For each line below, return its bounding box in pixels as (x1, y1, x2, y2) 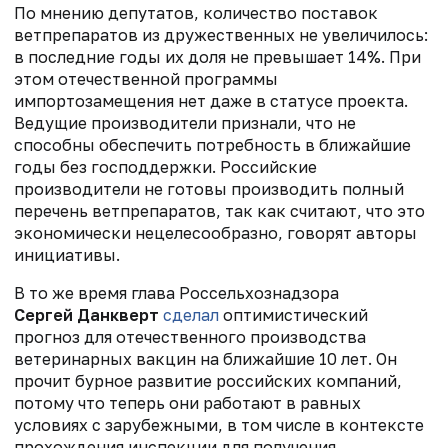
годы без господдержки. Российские (14, 157, 317, 178)
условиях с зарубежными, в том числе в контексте (14, 415, 424, 436)
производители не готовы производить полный (14, 179, 404, 200)
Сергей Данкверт (14, 305, 159, 326)
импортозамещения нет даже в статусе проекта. (14, 91, 408, 112)
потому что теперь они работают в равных (14, 393, 361, 414)
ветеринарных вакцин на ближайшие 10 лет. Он (14, 349, 397, 370)
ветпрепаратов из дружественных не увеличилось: (14, 25, 428, 46)
